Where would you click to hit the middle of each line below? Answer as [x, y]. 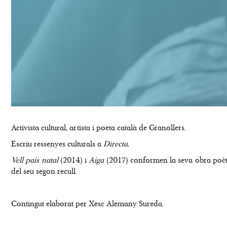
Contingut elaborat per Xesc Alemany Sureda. [87, 203]
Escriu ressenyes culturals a [57, 144]
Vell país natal [36, 160]
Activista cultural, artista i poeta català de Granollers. [99, 127]
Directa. [116, 144]
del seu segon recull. [44, 171]
